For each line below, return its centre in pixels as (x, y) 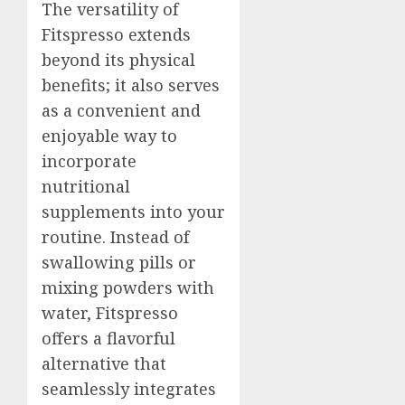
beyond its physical (118, 59)
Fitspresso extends (116, 34)
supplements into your (133, 211)
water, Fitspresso (110, 312)
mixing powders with (128, 287)
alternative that (104, 363)
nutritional (86, 186)
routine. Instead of (115, 236)
